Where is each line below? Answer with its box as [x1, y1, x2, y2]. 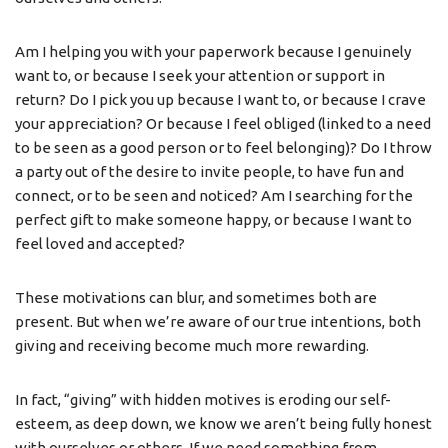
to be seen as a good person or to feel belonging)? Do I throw [15, 139, 432, 157]
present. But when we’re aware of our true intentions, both [15, 313, 421, 331]
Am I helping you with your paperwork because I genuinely [15, 43, 411, 61]
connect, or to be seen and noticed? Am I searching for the [15, 187, 413, 205]
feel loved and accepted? [15, 235, 185, 253]
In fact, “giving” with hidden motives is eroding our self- [15, 391, 391, 409]
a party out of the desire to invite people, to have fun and [15, 163, 404, 181]
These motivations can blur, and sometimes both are [15, 289, 377, 307]
